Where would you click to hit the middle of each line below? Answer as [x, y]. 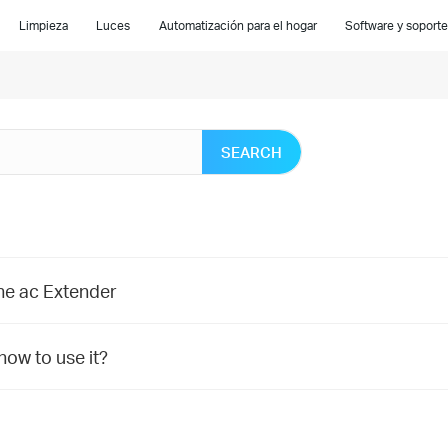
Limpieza [44, 25]
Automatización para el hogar [237, 25]
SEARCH [251, 152]
